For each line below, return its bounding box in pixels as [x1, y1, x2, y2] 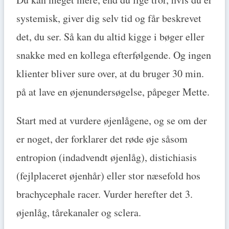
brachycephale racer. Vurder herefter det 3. [16, 187, 193, 201]
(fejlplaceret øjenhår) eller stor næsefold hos [16, 169, 200, 183]
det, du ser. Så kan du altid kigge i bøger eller [16, 30, 204, 44]
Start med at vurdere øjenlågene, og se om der [16, 113, 207, 128]
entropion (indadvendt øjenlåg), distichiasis [16, 150, 197, 165]
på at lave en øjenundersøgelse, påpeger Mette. [16, 85, 210, 99]
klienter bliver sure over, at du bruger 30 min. [16, 66, 204, 81]
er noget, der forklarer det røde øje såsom [16, 132, 188, 146]
